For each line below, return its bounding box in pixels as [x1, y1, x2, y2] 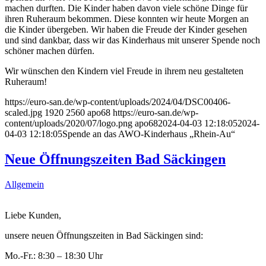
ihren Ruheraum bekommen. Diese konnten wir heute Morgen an [5, 13, 249, 24]
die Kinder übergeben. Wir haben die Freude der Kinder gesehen [5, 24, 247, 34]
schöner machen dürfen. [5, 45, 94, 56]
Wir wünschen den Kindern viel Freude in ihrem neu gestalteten [5, 65, 243, 76]
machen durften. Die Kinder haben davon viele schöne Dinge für [5, 2, 248, 13]
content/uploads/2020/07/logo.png [5, 118, 132, 128]
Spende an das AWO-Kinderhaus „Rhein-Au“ [62, 128, 235, 139]
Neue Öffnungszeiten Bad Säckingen [5, 151, 226, 167]
